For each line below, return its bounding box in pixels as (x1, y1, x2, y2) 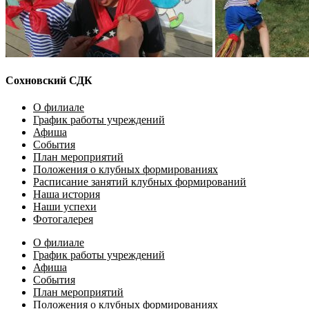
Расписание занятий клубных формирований (33, 176, 246, 188)
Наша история (33, 188, 100, 201)
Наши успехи (33, 201, 97, 213)
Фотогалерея (33, 213, 93, 226)
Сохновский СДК (6, 74, 92, 86)
